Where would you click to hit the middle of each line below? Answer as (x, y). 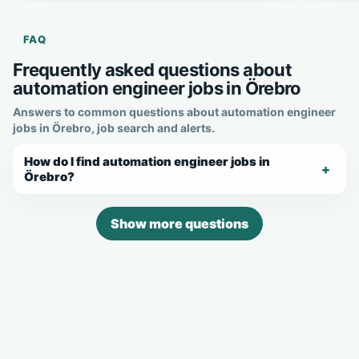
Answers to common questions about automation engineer (174, 111)
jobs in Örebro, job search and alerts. (114, 127)
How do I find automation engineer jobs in (147, 161)
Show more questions (179, 223)
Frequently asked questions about (152, 69)
